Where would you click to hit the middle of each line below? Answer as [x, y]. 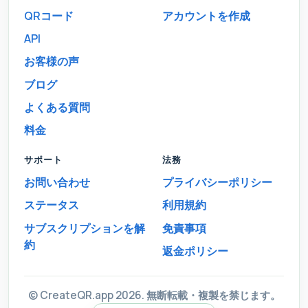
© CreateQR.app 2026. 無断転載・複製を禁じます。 [154, 295]
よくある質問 [57, 107]
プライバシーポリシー [217, 182]
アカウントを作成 [206, 15]
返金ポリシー [195, 251]
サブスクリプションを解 [84, 228]
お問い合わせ [57, 182]
